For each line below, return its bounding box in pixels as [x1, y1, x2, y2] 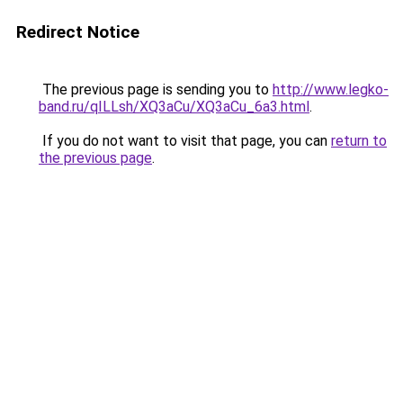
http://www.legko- [273, 81, 389, 98]
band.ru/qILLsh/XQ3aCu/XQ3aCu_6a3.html [39, 98, 309, 115]
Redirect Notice [16, 22, 139, 42]
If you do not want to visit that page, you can [39, 132, 331, 149]
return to [331, 132, 387, 149]
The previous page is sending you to [39, 81, 273, 98]
